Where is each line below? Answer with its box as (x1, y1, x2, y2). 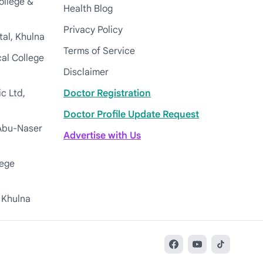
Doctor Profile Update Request (63, 109, 199, 120)
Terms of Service (63, 45, 135, 57)
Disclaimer (63, 66, 109, 78)
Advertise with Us (63, 130, 141, 141)
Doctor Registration (63, 87, 151, 99)
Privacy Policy (63, 24, 123, 36)
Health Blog (63, 3, 113, 15)
